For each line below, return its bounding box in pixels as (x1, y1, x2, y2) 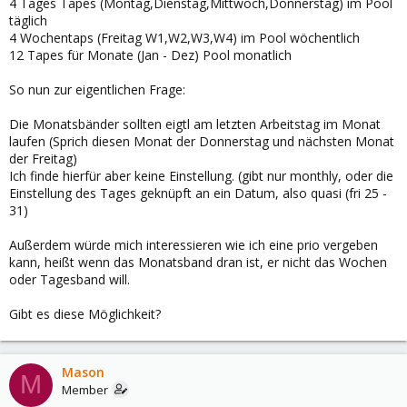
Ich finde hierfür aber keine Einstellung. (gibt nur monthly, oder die (9, 166, 393, 184)
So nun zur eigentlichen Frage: (9, 80, 185, 98)
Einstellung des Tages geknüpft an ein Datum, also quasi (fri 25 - (9, 184, 387, 202)
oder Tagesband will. (9, 270, 130, 288)
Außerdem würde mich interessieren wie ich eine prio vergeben (9, 235, 378, 253)
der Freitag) (9, 149, 77, 167)
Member (62, 381, 108, 398)
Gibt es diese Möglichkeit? (9, 304, 161, 323)
